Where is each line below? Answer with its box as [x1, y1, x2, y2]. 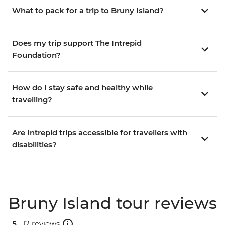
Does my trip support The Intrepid [12, 38, 142, 48]
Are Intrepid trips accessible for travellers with [12, 128, 187, 138]
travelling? [12, 95, 52, 105]
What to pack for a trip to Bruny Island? [12, 6, 164, 16]
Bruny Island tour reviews [8, 193, 217, 213]
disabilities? [12, 140, 57, 150]
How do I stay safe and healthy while [12, 83, 153, 93]
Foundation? [12, 50, 61, 60]
